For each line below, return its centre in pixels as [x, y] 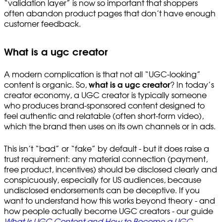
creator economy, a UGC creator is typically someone [105, 95]
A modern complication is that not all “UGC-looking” [102, 75]
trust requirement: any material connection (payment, [106, 159]
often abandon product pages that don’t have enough [110, 14]
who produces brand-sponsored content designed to [104, 106]
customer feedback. [42, 24]
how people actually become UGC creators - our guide [109, 211]
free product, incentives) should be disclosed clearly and [111, 170]
